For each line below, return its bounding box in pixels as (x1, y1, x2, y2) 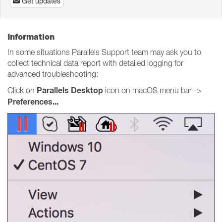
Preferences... (7, 97, 58, 107)
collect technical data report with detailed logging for (7, 58, 183, 67)
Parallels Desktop (37, 85, 103, 96)
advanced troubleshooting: (7, 69, 98, 78)
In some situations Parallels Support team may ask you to (7, 48, 201, 56)
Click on (7, 86, 37, 95)
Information (7, 32, 55, 42)
